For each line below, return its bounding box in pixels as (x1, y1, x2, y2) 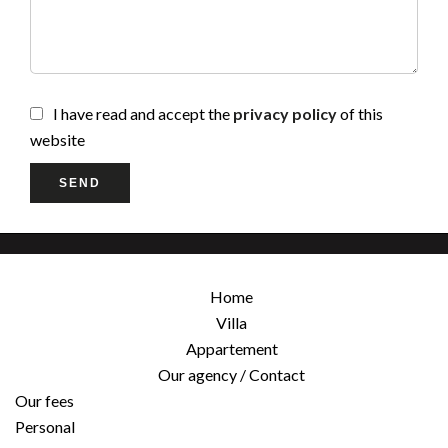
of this (337, 104, 383, 123)
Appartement (185, 339, 278, 358)
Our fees (15, 391, 75, 410)
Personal (14, 417, 75, 436)
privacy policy (233, 104, 337, 123)
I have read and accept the (53, 104, 233, 123)
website (30, 130, 85, 149)
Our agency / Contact (158, 365, 305, 384)
